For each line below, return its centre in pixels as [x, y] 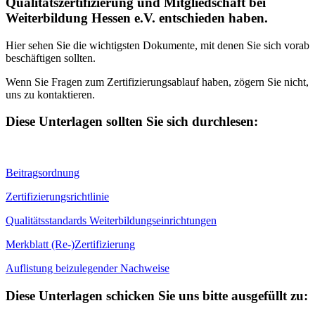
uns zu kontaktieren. [50, 94]
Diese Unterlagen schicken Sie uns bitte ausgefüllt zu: [157, 295]
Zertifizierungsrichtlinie [57, 197]
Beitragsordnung [43, 173]
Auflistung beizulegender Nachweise [88, 269]
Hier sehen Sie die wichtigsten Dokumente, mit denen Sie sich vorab [157, 45]
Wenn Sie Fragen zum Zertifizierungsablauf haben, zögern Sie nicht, [157, 82]
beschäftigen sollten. [51, 58]
